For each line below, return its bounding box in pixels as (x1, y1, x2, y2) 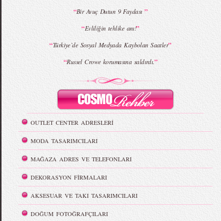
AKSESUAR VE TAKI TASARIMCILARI (31, 191, 138, 200)
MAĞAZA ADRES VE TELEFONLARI (31, 155, 132, 163)
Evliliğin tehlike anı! (84, 24, 137, 33)
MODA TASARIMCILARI (31, 137, 98, 145)
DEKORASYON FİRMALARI (31, 173, 108, 182)
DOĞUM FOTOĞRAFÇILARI (31, 210, 109, 218)
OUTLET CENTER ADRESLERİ (31, 118, 114, 127)
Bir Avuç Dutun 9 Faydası (76, 7, 145, 16)
